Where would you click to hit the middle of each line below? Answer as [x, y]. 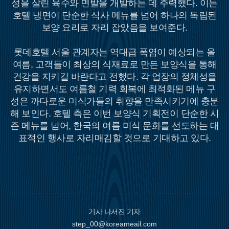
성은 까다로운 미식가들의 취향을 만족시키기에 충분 [114, 101]
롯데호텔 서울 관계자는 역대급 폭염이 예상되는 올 [114, 52]
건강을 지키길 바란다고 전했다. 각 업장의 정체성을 [114, 77]
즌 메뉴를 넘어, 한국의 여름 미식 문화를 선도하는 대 [114, 126]
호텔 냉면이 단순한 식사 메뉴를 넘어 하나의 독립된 [114, 15]
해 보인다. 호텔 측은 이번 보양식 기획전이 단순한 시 [114, 113]
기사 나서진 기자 [114, 212]
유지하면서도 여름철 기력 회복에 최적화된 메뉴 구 [114, 89]
